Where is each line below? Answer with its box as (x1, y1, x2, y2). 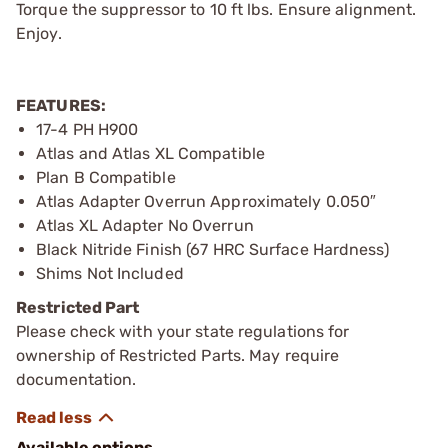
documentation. (16, 369, 137, 389)
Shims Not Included (36, 263, 184, 283)
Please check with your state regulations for (16, 321, 350, 341)
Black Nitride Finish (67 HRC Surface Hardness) (36, 239, 389, 259)
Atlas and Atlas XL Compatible (36, 143, 265, 163)
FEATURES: (16, 95, 106, 115)
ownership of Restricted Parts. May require (16, 345, 340, 365)
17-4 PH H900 (36, 119, 139, 139)
